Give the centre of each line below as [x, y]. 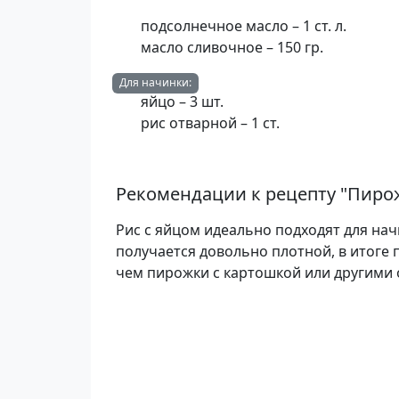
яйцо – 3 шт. [184, 102]
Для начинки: [155, 82]
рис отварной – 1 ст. [212, 123]
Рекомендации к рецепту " [232, 194]
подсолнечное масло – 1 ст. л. [245, 26]
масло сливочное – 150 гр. [234, 47]
